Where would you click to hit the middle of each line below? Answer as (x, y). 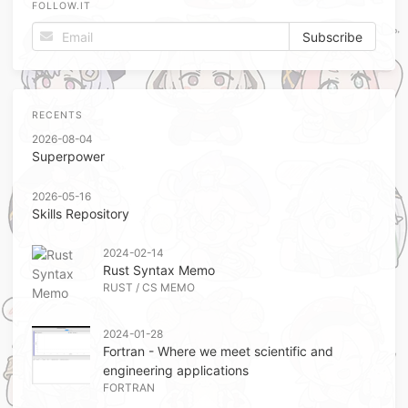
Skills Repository (81, 213)
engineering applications (176, 370)
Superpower (68, 157)
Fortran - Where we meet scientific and (218, 351)
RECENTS (58, 115)
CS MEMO (168, 288)
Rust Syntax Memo (159, 270)
